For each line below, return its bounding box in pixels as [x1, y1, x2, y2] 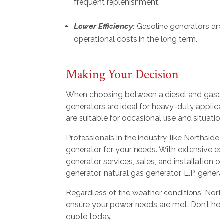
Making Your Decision [66, 66, 179, 83]
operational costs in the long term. [74, 34, 200, 44]
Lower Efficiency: [74, 22, 135, 31]
